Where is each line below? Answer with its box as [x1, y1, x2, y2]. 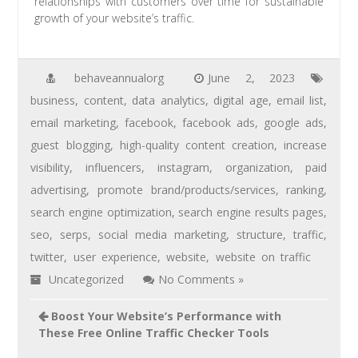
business [30, 92, 76, 108]
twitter [30, 249, 65, 265]
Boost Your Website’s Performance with [51, 308, 282, 324]
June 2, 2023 [208, 70, 296, 86]
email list [276, 92, 324, 108]
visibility [30, 159, 70, 175]
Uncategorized [49, 271, 125, 287]
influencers [86, 159, 142, 175]
